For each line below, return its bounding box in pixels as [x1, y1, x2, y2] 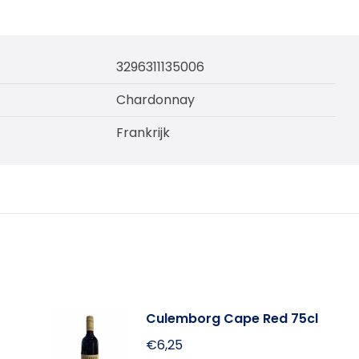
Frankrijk [116, 123, 170, 142]
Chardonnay [116, 91, 195, 109]
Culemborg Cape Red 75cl [145, 309, 318, 328]
